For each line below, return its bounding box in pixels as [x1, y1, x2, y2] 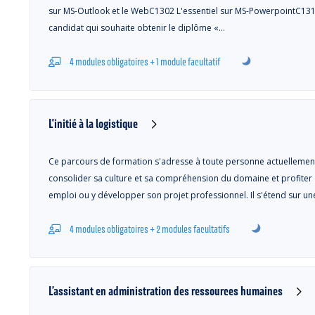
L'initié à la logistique [49, 116, 138, 131]
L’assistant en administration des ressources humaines [49, 283, 283, 298]
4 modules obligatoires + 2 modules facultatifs [70, 222, 230, 236]
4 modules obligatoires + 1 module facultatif [70, 55, 220, 68]
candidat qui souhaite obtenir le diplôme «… [49, 22, 225, 34]
